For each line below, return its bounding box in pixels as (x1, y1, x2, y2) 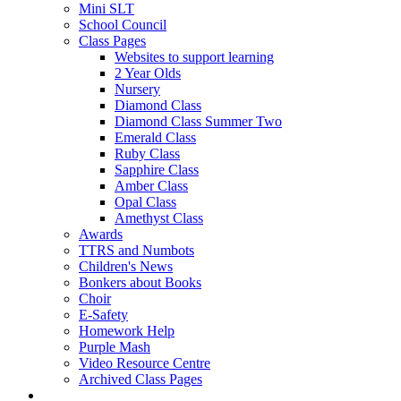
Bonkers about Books (79, 275, 201, 291)
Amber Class (115, 178, 188, 194)
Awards (79, 226, 123, 243)
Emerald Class (115, 130, 196, 146)
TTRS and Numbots (79, 243, 194, 259)
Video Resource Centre (79, 355, 210, 371)
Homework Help (79, 323, 175, 339)
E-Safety (79, 307, 128, 323)
